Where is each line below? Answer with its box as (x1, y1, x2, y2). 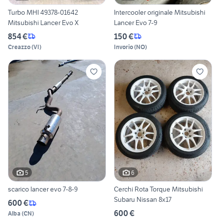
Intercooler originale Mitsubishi (114, 7, 205, 17)
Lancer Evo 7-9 (114, 18, 157, 27)
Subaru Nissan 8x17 (114, 195, 171, 204)
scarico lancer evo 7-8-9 (8, 185, 78, 194)
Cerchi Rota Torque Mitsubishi (114, 185, 203, 194)
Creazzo (8, 43, 30, 51)
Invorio (114, 43, 133, 51)
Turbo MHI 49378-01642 (8, 7, 78, 17)
